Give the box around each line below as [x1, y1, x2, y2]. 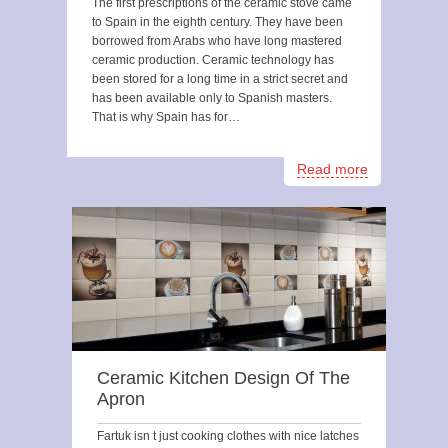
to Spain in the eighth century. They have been [92, 15, 343, 29]
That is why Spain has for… [92, 110, 240, 124]
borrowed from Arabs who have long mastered [92, 34, 342, 48]
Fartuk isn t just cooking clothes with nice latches [97, 429, 359, 443]
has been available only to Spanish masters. [92, 91, 332, 105]
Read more [297, 161, 368, 177]
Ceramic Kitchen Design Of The [97, 368, 350, 388]
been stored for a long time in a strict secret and [92, 72, 348, 86]
